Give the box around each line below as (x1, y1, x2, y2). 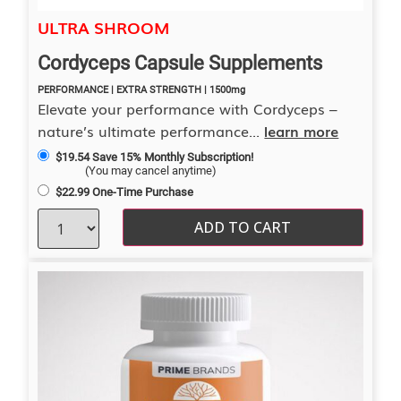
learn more (264, 120, 339, 142)
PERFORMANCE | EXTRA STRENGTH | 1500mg (38, 84, 246, 97)
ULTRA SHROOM (38, 15, 170, 39)
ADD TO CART (194, 218, 292, 238)
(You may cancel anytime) (85, 164, 218, 178)
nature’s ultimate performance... (38, 120, 265, 142)
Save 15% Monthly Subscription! (91, 150, 253, 165)
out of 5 (166, 16, 213, 30)
